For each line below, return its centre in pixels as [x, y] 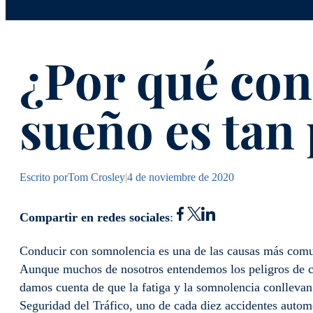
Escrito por [44, 177]
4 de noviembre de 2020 [181, 177]
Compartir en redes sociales [95, 218]
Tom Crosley [96, 177]
